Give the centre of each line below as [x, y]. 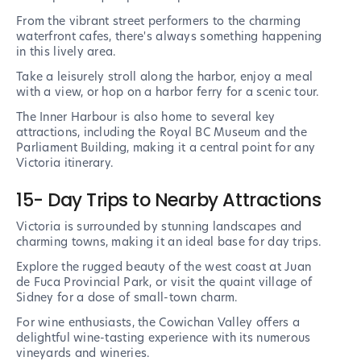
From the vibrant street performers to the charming [158, 21]
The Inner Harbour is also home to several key [146, 117]
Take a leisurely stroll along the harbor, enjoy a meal [165, 77]
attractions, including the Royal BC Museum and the [162, 133]
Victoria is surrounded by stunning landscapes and [159, 227]
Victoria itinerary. [65, 163]
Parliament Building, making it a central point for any [166, 148]
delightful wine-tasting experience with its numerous [164, 338]
